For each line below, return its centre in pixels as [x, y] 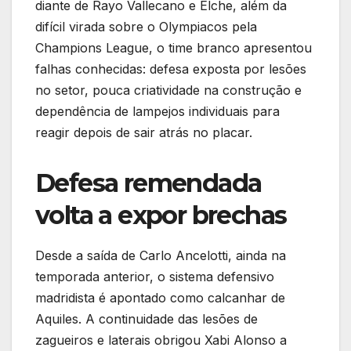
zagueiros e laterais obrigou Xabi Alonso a [161, 340]
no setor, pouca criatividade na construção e [168, 90]
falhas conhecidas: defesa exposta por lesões [171, 69]
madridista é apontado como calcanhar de [160, 298]
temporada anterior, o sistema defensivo [155, 277]
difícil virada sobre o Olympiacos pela [146, 27]
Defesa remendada [148, 183]
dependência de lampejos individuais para [157, 112]
